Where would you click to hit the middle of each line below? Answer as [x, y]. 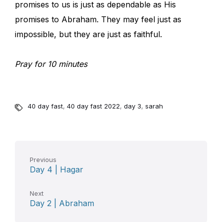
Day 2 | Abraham [62, 203]
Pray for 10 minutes [51, 64]
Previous [43, 160]
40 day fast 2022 [93, 106]
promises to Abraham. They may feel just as [98, 20]
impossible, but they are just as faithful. [88, 34]
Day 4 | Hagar [56, 170]
